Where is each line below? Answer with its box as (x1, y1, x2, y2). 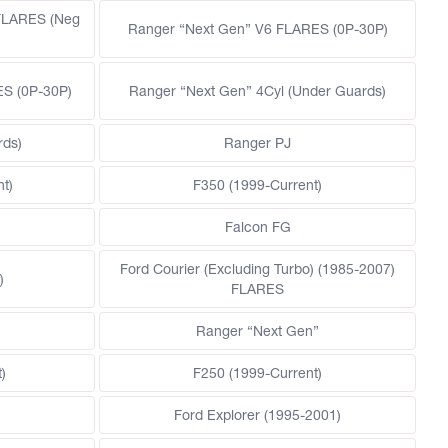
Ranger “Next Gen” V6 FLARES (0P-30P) (127, 20, 388, 39)
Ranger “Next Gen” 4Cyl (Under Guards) (129, 82, 386, 101)
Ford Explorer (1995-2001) (174, 406, 341, 425)
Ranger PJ (224, 134, 291, 153)
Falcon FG (224, 218, 291, 237)
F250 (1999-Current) (193, 364, 322, 383)
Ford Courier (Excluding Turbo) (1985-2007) (120, 260, 395, 279)
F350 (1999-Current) (193, 176, 322, 195)
